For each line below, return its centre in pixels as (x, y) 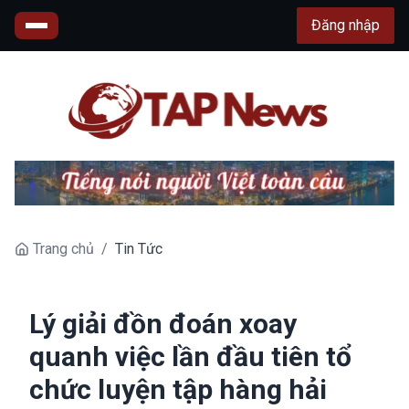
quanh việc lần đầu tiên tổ (190, 356)
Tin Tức (139, 248)
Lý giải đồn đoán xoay (163, 323)
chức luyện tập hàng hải (178, 389)
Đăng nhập (346, 25)
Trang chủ (63, 248)
